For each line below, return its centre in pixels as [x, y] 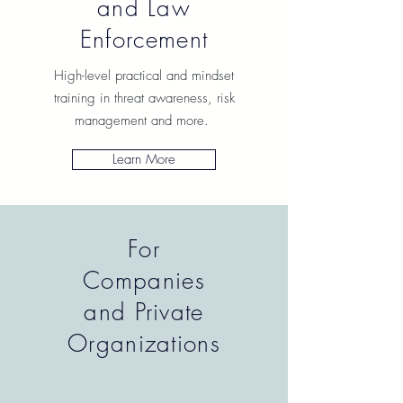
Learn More [144, 159]
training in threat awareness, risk [144, 98]
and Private [144, 312]
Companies [144, 281]
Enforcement [144, 40]
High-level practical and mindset [144, 76]
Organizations [144, 344]
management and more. [144, 121]
